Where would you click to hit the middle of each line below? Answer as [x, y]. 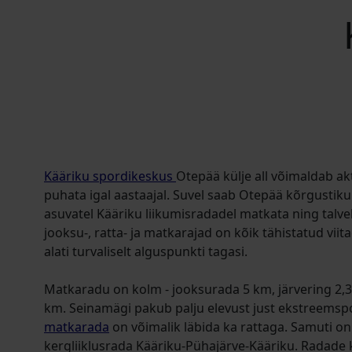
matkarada [77, 327]
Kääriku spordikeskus [110, 176]
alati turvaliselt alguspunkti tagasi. [146, 251]
